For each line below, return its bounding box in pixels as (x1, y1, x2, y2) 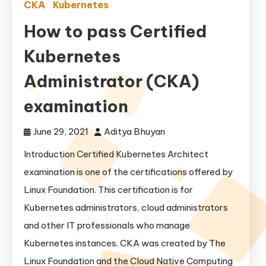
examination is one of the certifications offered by (24, 166, 233, 178)
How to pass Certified (24, 21, 207, 42)
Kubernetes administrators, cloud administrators (24, 202, 228, 213)
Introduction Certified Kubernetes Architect (24, 148, 208, 160)
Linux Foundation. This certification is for (24, 184, 193, 195)
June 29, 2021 (33, 126, 88, 137)
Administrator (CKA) (24, 71, 199, 91)
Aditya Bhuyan (104, 126, 165, 137)
